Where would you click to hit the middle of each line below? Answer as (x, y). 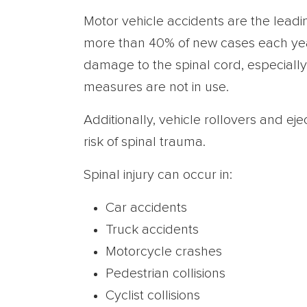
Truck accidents (152, 230)
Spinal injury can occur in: (158, 175)
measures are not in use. (156, 87)
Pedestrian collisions (165, 273)
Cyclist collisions (153, 295)
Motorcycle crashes (164, 251)
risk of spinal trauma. (145, 142)
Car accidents (146, 208)
